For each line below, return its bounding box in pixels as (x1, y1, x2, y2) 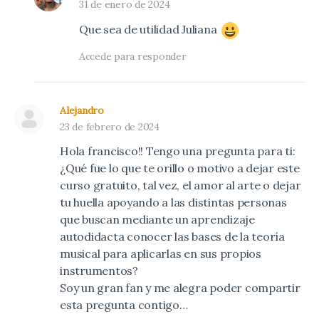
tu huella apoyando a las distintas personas (60, 194, 287, 209)
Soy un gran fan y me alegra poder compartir (60, 280, 300, 295)
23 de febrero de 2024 (60, 120, 159, 133)
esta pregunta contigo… (60, 297, 188, 312)
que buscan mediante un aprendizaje (60, 211, 255, 226)
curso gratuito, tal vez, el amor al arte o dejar (60, 177, 301, 192)
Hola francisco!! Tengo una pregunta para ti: (60, 143, 296, 158)
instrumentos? (60, 263, 138, 278)
